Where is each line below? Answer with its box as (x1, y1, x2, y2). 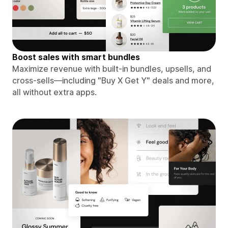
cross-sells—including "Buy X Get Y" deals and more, (12, 75, 214, 85)
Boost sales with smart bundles (12, 51, 140, 62)
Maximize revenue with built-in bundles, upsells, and (12, 63, 211, 74)
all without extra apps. (12, 87, 97, 97)
